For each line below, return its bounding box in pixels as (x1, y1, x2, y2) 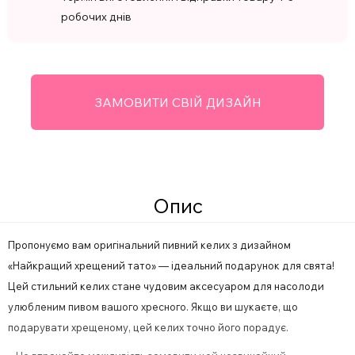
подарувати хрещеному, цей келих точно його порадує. (8, 321, 288, 334)
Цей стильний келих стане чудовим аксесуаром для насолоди (8, 280, 324, 293)
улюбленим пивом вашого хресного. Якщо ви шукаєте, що (8, 300, 298, 314)
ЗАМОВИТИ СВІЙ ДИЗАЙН (94, 94, 261, 111)
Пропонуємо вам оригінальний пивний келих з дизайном (8, 239, 291, 252)
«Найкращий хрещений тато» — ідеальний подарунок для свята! (8, 259, 334, 273)
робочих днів (60, 10, 132, 25)
